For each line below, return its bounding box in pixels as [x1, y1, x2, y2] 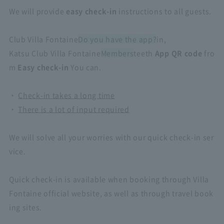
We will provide [8, 6, 66, 16]
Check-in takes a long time [18, 90, 115, 100]
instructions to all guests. [116, 6, 212, 16]
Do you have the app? [78, 34, 157, 44]
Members [100, 48, 134, 58]
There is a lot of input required [18, 104, 129, 114]
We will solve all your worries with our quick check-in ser [8, 132, 214, 142]
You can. [68, 62, 101, 72]
